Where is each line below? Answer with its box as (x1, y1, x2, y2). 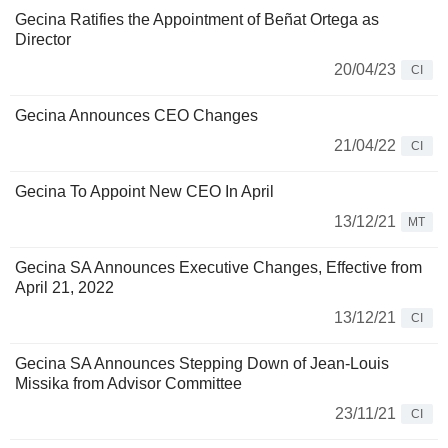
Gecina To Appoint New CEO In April (15, 183, 274, 201)
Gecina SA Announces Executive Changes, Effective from (15, 259, 422, 277)
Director (15, 31, 71, 49)
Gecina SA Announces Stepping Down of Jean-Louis (15, 355, 389, 373)
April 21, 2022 (15, 279, 114, 297)
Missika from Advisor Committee (15, 375, 242, 393)
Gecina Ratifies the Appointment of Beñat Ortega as (15, 11, 379, 29)
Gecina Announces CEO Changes (15, 107, 258, 125)
